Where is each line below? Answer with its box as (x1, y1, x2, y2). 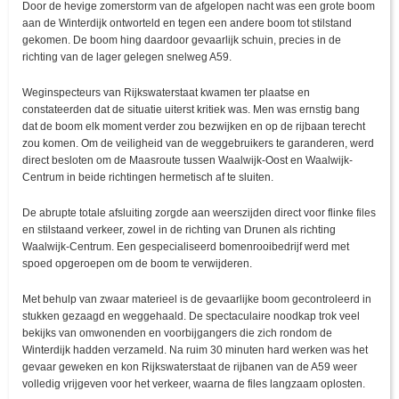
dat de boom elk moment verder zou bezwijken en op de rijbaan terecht (22, 120, 365, 134)
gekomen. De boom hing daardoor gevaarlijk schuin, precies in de (22, 34, 341, 47)
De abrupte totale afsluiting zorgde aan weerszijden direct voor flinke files (22, 207, 376, 220)
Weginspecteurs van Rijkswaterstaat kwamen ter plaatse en (22, 86, 310, 100)
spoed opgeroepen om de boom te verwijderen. (22, 257, 252, 271)
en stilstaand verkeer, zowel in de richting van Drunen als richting (22, 224, 336, 237)
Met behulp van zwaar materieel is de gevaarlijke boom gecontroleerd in (22, 293, 371, 306)
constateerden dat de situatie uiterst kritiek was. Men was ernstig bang (22, 103, 360, 117)
